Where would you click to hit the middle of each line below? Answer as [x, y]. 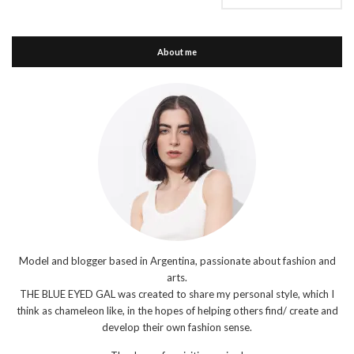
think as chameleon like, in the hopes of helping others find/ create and [177, 311]
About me [177, 52]
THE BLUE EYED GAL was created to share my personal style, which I [177, 294]
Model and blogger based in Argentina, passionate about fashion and [177, 261]
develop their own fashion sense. [177, 327]
